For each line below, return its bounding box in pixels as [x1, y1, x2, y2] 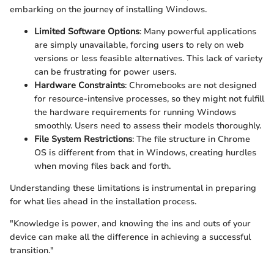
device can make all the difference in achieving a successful [10, 231, 251, 243]
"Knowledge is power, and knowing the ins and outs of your [10, 218, 251, 230]
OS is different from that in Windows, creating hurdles [34, 147, 256, 159]
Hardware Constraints [34, 80, 125, 92]
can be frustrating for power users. [34, 66, 176, 78]
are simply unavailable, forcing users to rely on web [34, 39, 244, 51]
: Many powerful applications [139, 26, 256, 38]
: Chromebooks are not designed [125, 80, 257, 92]
